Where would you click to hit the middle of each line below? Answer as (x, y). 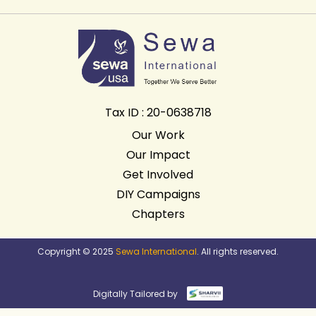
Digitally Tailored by (138, 293)
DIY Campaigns (158, 194)
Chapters (158, 214)
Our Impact (158, 154)
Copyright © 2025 (75, 251)
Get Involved (158, 174)
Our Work (158, 135)
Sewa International (156, 251)
